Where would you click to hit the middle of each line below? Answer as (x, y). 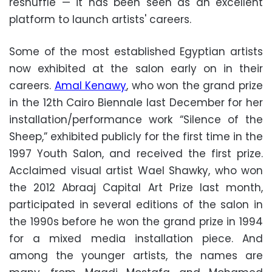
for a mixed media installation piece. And (136, 238)
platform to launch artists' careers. (100, 19)
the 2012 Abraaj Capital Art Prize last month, (136, 187)
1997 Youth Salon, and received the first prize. (136, 153)
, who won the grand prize (195, 85)
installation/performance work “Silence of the (136, 119)
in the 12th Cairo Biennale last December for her (136, 102)
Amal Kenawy (90, 85)
